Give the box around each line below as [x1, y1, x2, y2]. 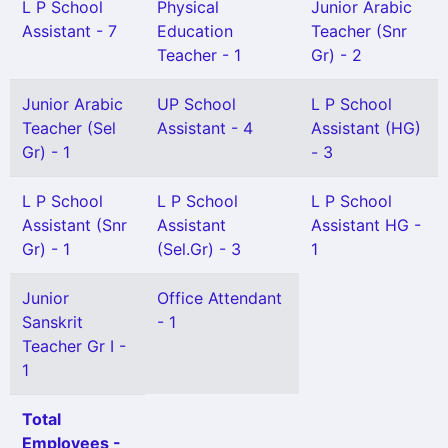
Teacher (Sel [22, 118, 116, 138]
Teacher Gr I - [22, 336, 126, 356]
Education [157, 21, 233, 41]
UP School [157, 94, 236, 114]
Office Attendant [157, 288, 282, 308]
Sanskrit [22, 312, 83, 332]
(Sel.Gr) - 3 [157, 239, 241, 259]
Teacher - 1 [157, 45, 241, 65]
